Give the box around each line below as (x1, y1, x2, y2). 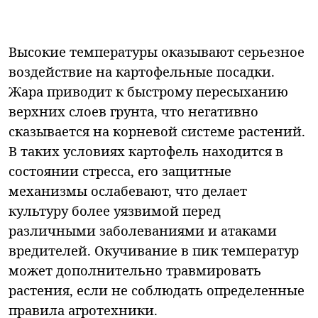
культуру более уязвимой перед (9, 201, 221, 219)
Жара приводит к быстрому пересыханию (9, 82, 288, 100)
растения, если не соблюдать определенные (9, 280, 305, 299)
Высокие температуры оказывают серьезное (9, 42, 305, 60)
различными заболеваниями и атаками (9, 221, 277, 239)
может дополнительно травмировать (9, 261, 261, 279)
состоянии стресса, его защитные (9, 161, 231, 180)
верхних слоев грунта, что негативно (9, 102, 258, 120)
